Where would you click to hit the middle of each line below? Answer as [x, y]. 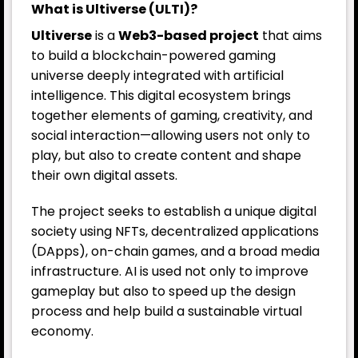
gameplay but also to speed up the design [163, 292]
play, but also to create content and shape [166, 155]
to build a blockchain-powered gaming [153, 55]
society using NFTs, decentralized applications [175, 232]
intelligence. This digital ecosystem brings [161, 95]
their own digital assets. [104, 175]
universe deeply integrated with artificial [157, 75]
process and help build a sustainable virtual [167, 312]
